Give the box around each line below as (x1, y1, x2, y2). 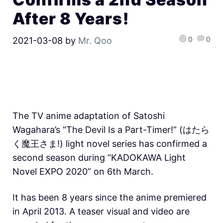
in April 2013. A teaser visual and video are (12, 206, 190, 217)
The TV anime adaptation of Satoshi (12, 110, 165, 121)
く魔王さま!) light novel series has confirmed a (12, 138, 207, 149)
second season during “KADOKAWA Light (12, 152, 186, 163)
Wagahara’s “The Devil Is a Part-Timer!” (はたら (12, 124, 210, 135)
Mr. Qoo (78, 35, 112, 46)
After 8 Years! (12, 9, 129, 29)
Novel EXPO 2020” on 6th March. (12, 166, 153, 177)
